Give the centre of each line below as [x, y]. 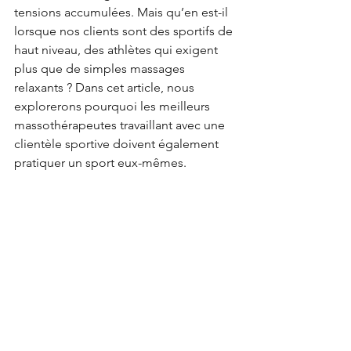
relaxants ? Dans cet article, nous [106, 87]
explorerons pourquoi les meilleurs [114, 106]
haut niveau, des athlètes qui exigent [118, 50]
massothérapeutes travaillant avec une [121, 125]
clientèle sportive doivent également [118, 144]
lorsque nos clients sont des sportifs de [125, 31]
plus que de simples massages [101, 69]
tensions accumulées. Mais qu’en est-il [123, 12]
